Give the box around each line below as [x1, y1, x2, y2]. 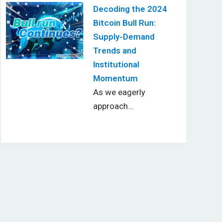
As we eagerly [93, 87, 145, 97]
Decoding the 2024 [93, 3, 167, 14]
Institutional [93, 59, 139, 69]
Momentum [93, 73, 138, 83]
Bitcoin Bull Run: [93, 17, 156, 28]
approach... [93, 101, 134, 111]
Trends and [93, 45, 136, 55]
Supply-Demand [93, 31, 155, 42]
